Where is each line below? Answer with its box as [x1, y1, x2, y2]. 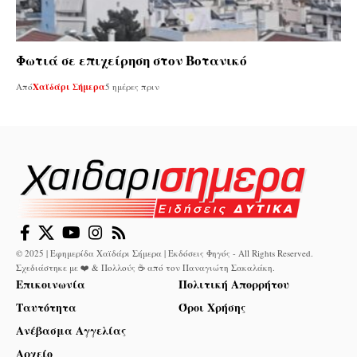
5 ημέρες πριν [105, 80, 159, 93]
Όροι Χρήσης [178, 298, 245, 316]
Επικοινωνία [16, 275, 85, 292]
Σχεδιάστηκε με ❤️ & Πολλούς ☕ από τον [16, 261, 182, 273]
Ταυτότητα [16, 298, 76, 316]
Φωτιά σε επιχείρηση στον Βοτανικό [16, 50, 247, 71]
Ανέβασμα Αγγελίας [16, 321, 126, 339]
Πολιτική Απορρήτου [178, 275, 289, 292]
